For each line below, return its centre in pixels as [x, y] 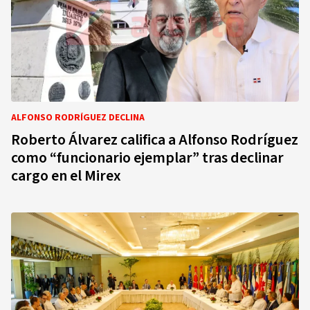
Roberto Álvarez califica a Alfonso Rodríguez [155, 140]
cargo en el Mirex [66, 176]
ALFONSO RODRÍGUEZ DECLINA [78, 118]
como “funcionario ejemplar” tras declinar [147, 158]
